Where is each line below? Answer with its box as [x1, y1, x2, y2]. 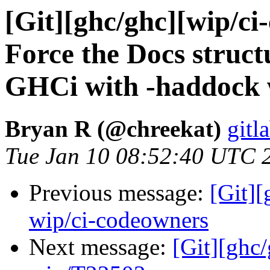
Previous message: [29, 180, 210, 206]
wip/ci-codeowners [29, 207, 209, 233]
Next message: [29, 234, 172, 260]
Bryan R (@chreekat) [5, 116, 221, 142]
